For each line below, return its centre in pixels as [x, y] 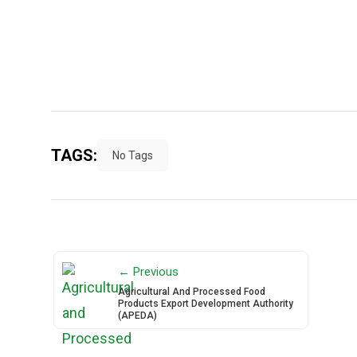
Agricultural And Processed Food [192, 292]
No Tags [133, 155]
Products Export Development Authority [206, 304]
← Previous [148, 272]
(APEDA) [137, 316]
